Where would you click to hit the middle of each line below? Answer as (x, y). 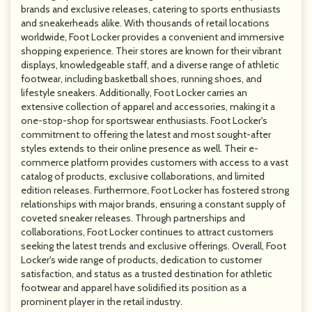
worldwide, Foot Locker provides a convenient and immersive (153, 37)
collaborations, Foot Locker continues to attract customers (147, 232)
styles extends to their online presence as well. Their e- (140, 148)
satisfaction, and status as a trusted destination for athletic (147, 274)
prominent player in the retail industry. (102, 302)
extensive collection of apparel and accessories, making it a (148, 107)
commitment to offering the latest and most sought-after (146, 134)
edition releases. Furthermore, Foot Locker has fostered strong (155, 190)
